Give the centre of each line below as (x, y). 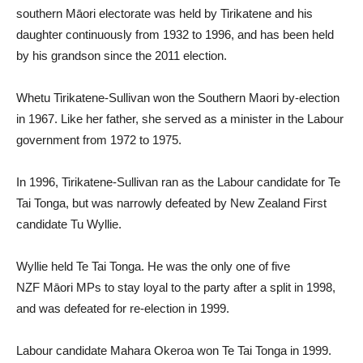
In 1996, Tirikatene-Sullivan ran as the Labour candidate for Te (178, 181)
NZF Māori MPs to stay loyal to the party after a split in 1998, (176, 287)
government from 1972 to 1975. (99, 139)
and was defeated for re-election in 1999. (123, 308)
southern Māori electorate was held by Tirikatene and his (164, 13)
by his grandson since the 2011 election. (122, 55)
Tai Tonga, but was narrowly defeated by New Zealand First (171, 203)
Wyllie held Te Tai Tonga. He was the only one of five (153, 266)
